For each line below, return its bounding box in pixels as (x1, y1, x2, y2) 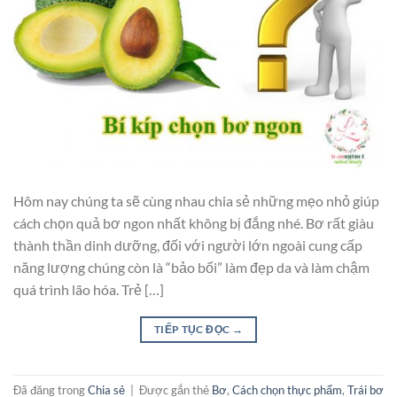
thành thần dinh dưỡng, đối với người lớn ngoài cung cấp (13, 236, 362, 253)
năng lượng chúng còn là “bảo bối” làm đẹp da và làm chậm (13, 258, 370, 276)
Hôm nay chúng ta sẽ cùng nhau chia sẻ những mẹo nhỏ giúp (13, 191, 379, 209)
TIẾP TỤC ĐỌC (153, 322, 232, 336)
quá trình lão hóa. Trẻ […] (13, 280, 164, 298)
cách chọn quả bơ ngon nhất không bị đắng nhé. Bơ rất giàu (13, 214, 374, 231)
